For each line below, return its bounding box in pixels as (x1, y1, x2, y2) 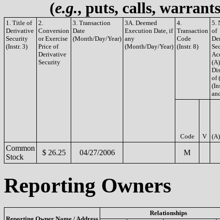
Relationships (149, 209, 187, 217)
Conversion (38, 27, 69, 34)
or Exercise (38, 35, 68, 42)
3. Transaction (73, 19, 110, 27)
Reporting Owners (4, 173, 171, 197)
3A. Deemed (125, 19, 157, 27)
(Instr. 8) (177, 43, 198, 50)
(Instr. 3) (6, 43, 27, 50)
